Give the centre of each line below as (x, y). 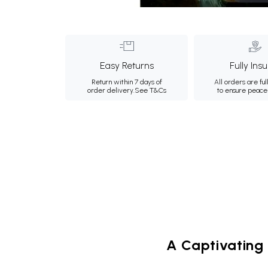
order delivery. (111, 90)
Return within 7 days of (127, 82)
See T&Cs (150, 90)
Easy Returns (127, 66)
